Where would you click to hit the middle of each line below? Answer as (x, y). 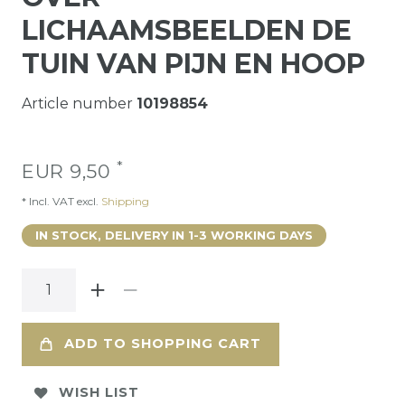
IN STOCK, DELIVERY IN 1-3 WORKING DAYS (174, 235)
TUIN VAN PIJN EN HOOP (193, 63)
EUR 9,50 (69, 171)
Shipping (124, 201)
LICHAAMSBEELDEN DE (187, 30)
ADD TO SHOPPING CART (163, 344)
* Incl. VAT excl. (60, 201)
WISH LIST (99, 393)
